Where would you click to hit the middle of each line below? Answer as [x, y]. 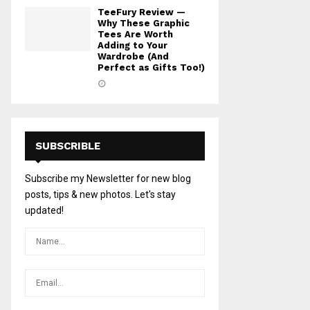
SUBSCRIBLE [68, 146]
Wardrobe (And [133, 57]
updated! [44, 211]
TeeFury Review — [142, 12]
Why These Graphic [144, 24]
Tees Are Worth [135, 35]
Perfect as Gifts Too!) [151, 68]
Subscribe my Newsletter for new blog [108, 179]
